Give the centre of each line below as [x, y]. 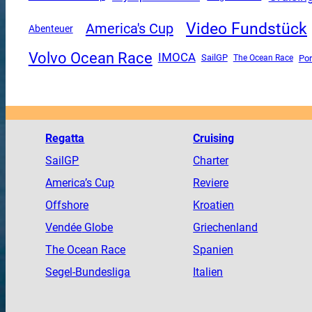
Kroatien [214, 205]
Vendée [64, 227]
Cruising [214, 138]
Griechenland [226, 227]
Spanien [213, 249]
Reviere [211, 182]
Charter [211, 160]
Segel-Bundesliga [88, 272]
